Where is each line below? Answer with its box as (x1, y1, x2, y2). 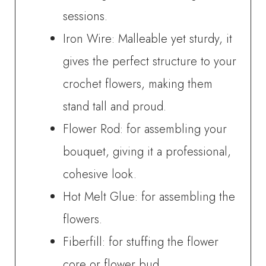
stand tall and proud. (63, 97, 167, 115)
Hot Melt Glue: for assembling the (63, 188, 236, 205)
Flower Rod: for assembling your (63, 120, 227, 138)
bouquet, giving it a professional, (63, 142, 232, 160)
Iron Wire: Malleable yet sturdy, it (63, 30, 233, 47)
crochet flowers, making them (63, 75, 213, 93)
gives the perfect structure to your (63, 52, 237, 70)
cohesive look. (63, 165, 137, 183)
